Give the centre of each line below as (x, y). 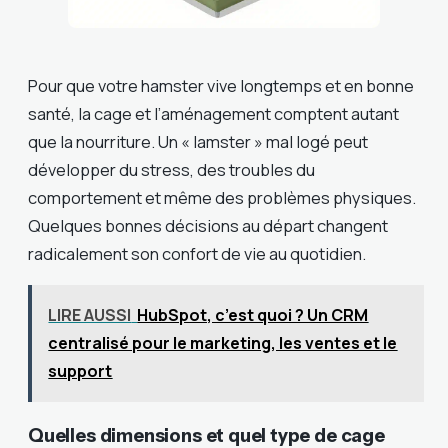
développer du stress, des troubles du (171, 170)
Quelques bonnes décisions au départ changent (208, 226)
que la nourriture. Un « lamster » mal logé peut (198, 142)
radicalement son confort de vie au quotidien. (197, 254)
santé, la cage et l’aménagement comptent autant (213, 114)
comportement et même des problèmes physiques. (222, 198)
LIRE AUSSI (90, 315)
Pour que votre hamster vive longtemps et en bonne (221, 86)
